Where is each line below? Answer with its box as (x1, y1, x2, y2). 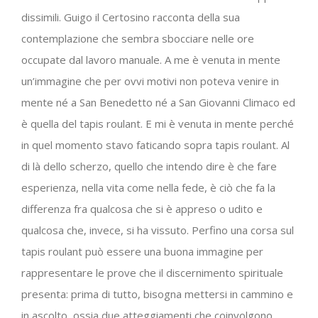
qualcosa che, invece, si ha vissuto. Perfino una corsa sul (21, 222, 294, 237)
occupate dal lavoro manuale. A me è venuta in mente (21, 52, 280, 67)
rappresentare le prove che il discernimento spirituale (21, 265, 283, 280)
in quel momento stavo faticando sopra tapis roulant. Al (21, 137, 290, 152)
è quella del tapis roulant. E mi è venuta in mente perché (21, 116, 294, 131)
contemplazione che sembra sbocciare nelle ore (21, 31, 254, 45)
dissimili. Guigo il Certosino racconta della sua (21, 9, 240, 24)
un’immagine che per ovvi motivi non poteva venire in (21, 73, 279, 88)
